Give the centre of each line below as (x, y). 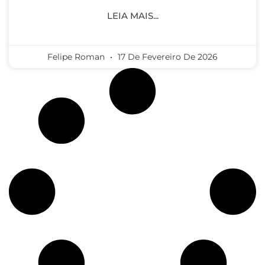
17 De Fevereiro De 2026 (167, 56)
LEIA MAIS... (132, 15)
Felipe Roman (77, 56)
